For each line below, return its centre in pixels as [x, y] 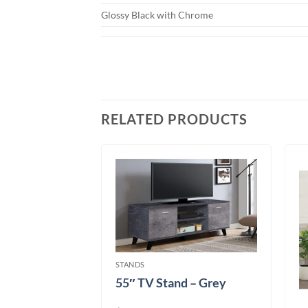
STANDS [130, 264]
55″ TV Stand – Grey [170, 283]
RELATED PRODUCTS [174, 119]
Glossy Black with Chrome [157, 14]
